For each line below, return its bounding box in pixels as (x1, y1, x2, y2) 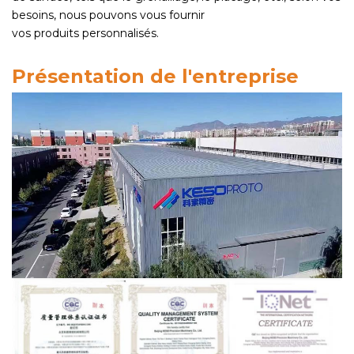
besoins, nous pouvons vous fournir (12, 7, 205, 22)
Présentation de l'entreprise (12, 64, 299, 88)
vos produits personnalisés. (12, 25, 159, 40)
